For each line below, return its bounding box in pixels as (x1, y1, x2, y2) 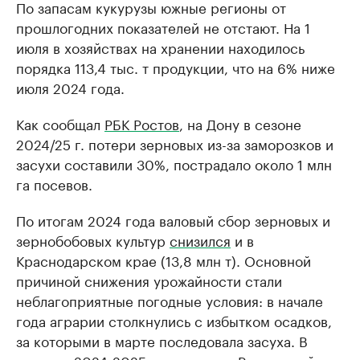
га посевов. (16, 173, 92, 194)
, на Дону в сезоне (179, 112, 301, 133)
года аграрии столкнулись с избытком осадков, (16, 309, 332, 330)
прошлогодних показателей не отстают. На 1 (16, 16, 310, 37)
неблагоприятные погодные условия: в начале (16, 289, 323, 310)
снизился (170, 229, 231, 250)
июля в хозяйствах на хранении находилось (16, 36, 305, 57)
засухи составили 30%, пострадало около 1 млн (16, 153, 332, 174)
